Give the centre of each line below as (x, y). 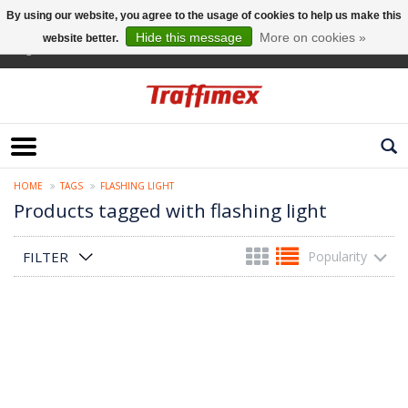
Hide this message (189, 37)
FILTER (46, 257)
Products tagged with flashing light (170, 211)
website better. (82, 38)
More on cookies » (312, 37)
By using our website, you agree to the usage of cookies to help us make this (204, 15)
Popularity (337, 257)
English (31, 49)
